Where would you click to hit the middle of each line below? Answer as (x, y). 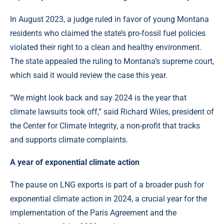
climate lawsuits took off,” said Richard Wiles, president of (112, 112)
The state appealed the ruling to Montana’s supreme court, (112, 61)
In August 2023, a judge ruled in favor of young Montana (109, 19)
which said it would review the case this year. (89, 75)
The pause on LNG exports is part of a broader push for (107, 185)
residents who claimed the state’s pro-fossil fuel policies (108, 33)
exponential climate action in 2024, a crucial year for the (108, 199)
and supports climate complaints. (69, 140)
